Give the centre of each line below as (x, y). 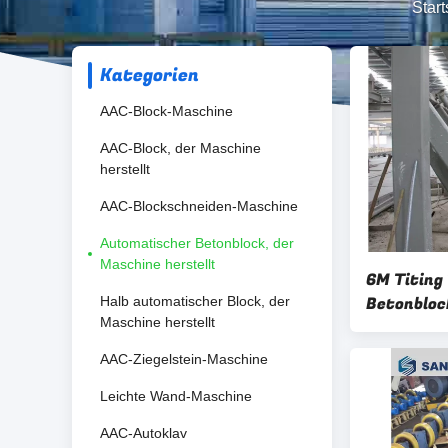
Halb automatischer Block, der (195, 301)
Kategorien (149, 75)
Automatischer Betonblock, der (197, 243)
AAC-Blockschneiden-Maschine (199, 206)
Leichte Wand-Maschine (176, 396)
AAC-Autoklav (143, 433)
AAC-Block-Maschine (166, 111)
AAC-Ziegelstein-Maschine (184, 359)
